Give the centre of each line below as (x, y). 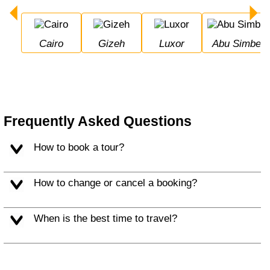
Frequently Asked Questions (98, 121)
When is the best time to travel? (110, 219)
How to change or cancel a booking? (119, 183)
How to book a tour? (82, 147)
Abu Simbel (241, 44)
